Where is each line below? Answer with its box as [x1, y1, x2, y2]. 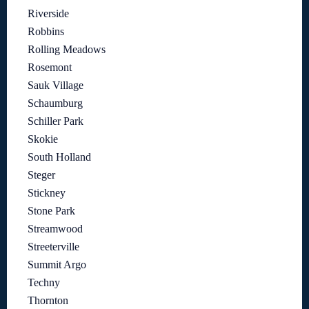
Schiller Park [28, 115, 83, 128]
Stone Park [28, 205, 75, 217]
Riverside [28, 8, 69, 20]
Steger [28, 169, 55, 181]
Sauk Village [28, 79, 83, 92]
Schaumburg [28, 97, 83, 110]
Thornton [28, 295, 68, 307]
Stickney [28, 187, 66, 199]
